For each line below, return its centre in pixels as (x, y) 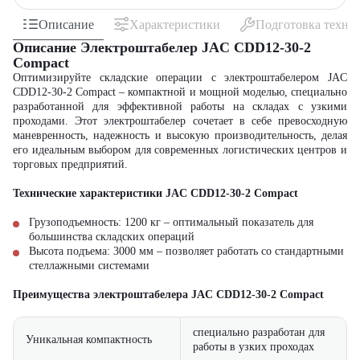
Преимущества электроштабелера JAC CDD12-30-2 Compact (168, 295)
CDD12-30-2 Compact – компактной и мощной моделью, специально (180, 92)
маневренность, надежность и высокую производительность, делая (180, 135)
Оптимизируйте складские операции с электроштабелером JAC (180, 78)
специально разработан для (259, 332)
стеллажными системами (89, 266)
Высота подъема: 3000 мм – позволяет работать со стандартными (186, 251)
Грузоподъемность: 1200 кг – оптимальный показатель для (171, 222)
